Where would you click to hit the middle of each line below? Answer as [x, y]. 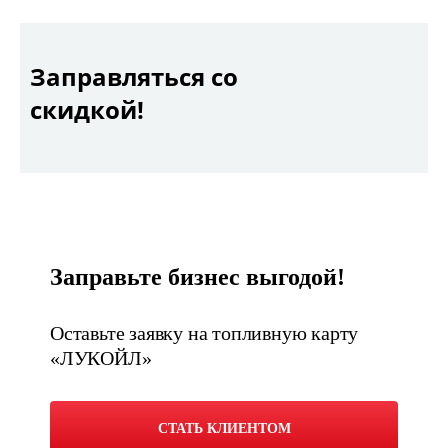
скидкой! [87, 109]
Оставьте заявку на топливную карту [204, 333]
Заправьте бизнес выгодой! [197, 277]
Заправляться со [134, 76]
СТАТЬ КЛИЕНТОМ [224, 428]
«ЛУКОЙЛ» [101, 358]
